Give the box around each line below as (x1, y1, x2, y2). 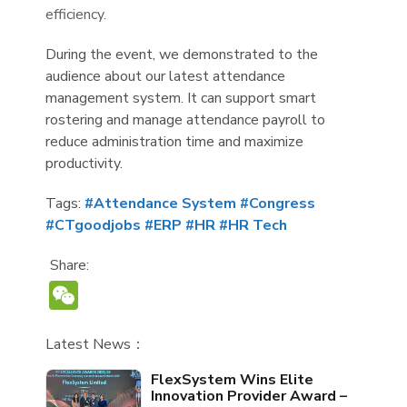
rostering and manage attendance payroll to (45, 110, 325, 131)
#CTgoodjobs (45, 215, 141, 236)
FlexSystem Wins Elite (151, 370, 314, 391)
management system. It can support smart (45, 88, 316, 109)
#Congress (240, 194, 315, 214)
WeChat (78, 275, 190, 315)
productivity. (45, 154, 123, 174)
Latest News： (45, 334, 145, 355)
